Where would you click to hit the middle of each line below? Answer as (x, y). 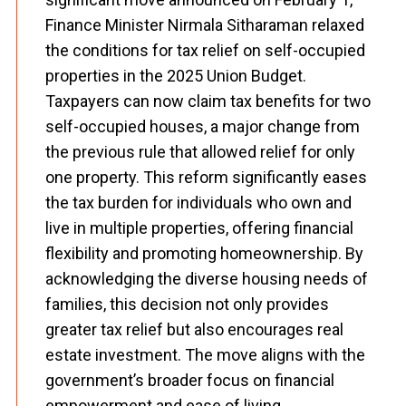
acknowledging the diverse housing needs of (207, 279)
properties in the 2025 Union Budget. (176, 76)
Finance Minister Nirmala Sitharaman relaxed (205, 25)
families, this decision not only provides (187, 304)
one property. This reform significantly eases (206, 177)
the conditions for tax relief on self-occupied (205, 50)
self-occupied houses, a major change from (203, 126)
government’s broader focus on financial (190, 380)
